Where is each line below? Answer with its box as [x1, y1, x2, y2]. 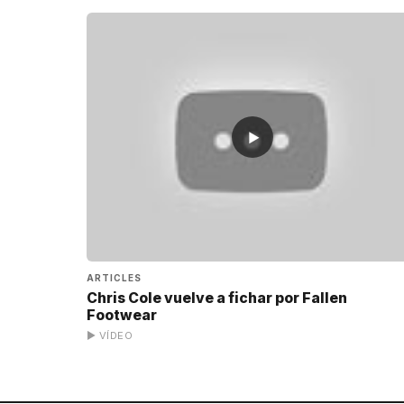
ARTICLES [87, 271, 142, 283]
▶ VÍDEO [87, 329, 133, 343]
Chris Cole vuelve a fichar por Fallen [87, 289, 347, 307]
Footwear [87, 306, 157, 324]
